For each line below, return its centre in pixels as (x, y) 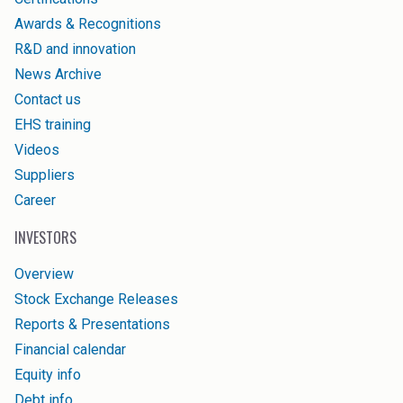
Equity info (48, 375)
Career (35, 201)
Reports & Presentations (92, 325)
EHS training (53, 125)
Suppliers (45, 175)
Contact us (48, 100)
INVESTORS (45, 238)
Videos (37, 150)
